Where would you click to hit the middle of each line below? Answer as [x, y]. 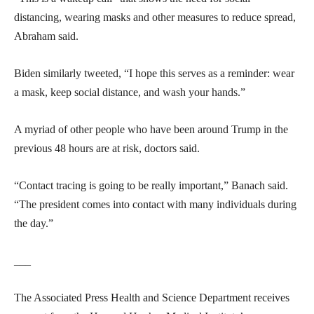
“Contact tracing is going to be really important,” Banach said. [151, 185]
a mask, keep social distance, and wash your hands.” [130, 92]
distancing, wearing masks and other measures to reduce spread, [155, 17]
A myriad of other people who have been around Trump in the [151, 129]
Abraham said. [46, 36]
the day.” [34, 223]
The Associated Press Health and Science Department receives [152, 297]
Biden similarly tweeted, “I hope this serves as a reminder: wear [154, 73]
